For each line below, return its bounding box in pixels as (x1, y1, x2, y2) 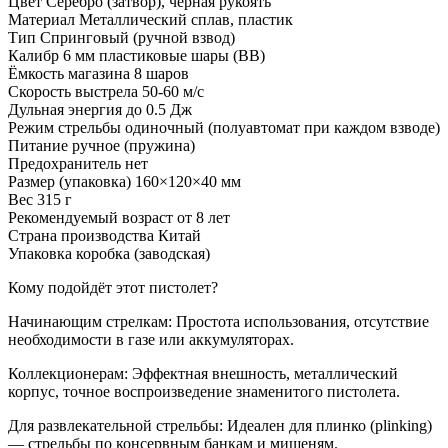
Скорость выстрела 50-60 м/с (8, 82, 204, 100)
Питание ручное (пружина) (8, 136, 195, 154)
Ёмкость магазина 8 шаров (8, 64, 189, 82)
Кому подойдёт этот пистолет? (8, 278, 218, 296)
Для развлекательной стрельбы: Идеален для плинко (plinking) (8, 416, 432, 434)
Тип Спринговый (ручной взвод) (8, 28, 235, 46)
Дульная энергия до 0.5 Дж (8, 100, 192, 118)
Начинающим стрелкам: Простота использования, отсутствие (8, 312, 429, 330)
